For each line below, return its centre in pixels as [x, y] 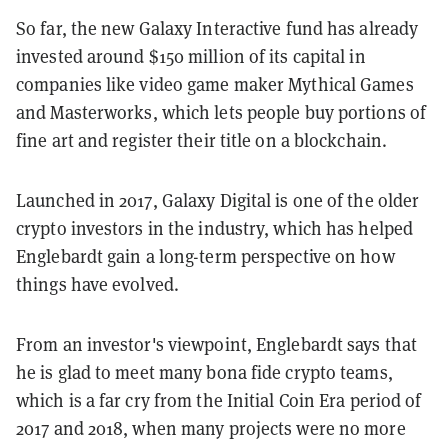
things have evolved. [98, 285]
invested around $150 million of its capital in [191, 57]
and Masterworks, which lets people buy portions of [221, 113]
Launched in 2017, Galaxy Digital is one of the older [218, 201]
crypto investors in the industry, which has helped [215, 229]
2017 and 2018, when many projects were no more [211, 429]
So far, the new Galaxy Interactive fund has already [217, 29]
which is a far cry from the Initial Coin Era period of [219, 401]
